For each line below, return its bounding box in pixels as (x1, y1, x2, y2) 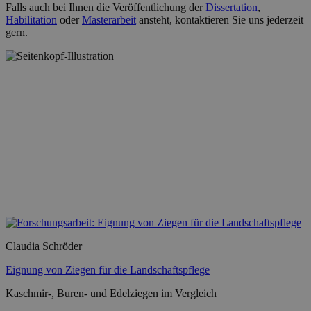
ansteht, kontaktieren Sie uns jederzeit (136, 13, 303, 26)
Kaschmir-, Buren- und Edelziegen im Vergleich (6, 287, 217, 299)
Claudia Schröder (6, 239, 82, 252)
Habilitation (6, 13, 57, 26)
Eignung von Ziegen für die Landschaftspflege (6, 263, 210, 276)
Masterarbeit (82, 13, 136, 26)
